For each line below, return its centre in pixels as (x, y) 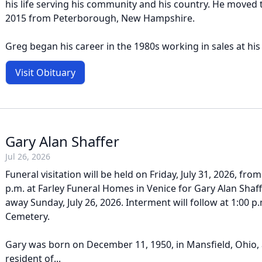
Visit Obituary (45, 73)
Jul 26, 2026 (28, 156)
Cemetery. (27, 216)
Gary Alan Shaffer (62, 141)
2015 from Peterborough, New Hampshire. (100, 18)
